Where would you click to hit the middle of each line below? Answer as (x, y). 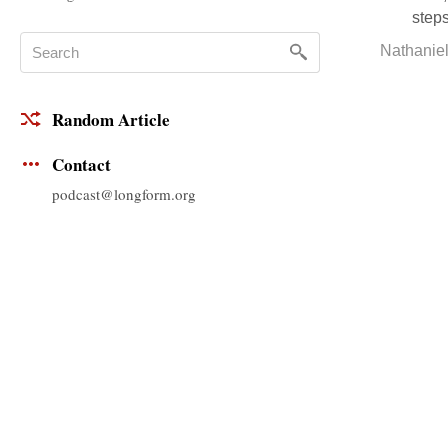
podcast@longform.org (124, 193)
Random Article (111, 120)
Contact (81, 165)
